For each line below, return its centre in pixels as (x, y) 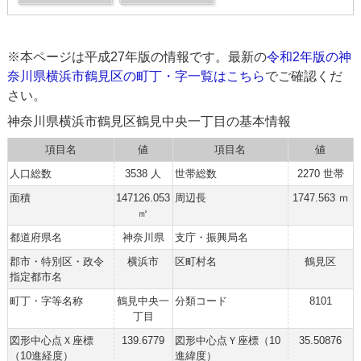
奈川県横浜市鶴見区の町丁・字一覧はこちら (136, 76)
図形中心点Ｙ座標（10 (227, 340)
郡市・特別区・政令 (56, 261)
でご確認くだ (303, 76)
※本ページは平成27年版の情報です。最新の (137, 57)
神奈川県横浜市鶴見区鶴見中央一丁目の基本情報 (149, 121)
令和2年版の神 (309, 57)
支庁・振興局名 (211, 237)
